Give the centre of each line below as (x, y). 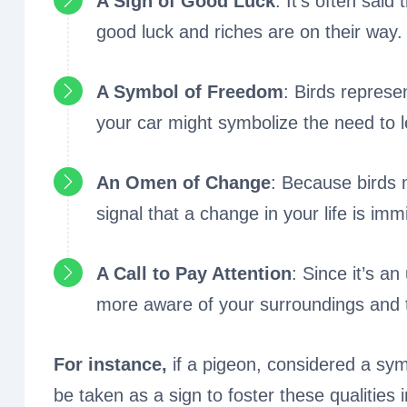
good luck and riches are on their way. (249, 32)
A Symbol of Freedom (190, 92)
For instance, (113, 364)
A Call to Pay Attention (194, 273)
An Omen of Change (184, 183)
